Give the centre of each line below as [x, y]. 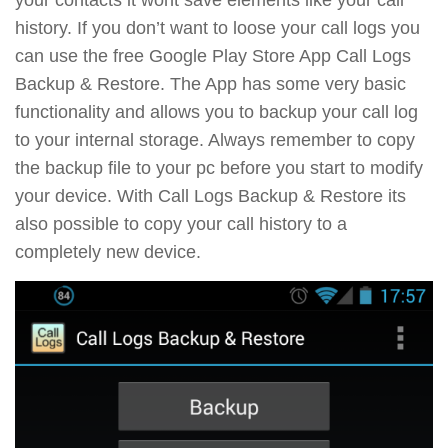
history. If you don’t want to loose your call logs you [217, 27]
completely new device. [108, 251]
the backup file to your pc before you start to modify [219, 167]
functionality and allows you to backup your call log [216, 111]
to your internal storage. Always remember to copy [215, 139]
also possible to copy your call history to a [181, 223]
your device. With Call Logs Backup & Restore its [210, 195]
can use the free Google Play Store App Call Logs [213, 55]
